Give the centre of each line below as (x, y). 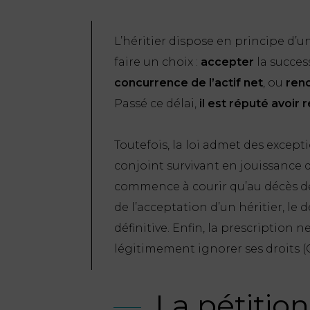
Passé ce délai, (157, 103)
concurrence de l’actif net (189, 82)
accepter (227, 62)
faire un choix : (157, 62)
